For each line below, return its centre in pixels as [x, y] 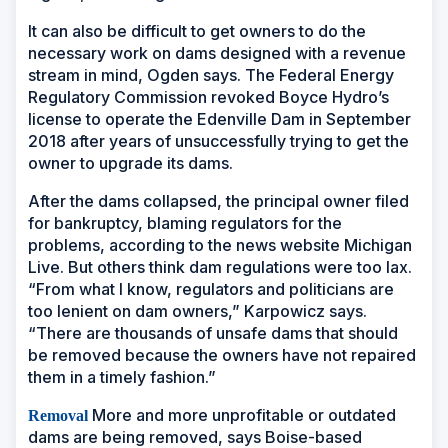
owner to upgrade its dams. [132, 162]
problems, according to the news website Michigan [220, 244]
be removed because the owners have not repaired [222, 354]
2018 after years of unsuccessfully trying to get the [218, 140]
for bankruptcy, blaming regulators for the [185, 222]
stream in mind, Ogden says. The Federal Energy [211, 74]
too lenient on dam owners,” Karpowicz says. [197, 310]
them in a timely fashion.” [122, 376]
